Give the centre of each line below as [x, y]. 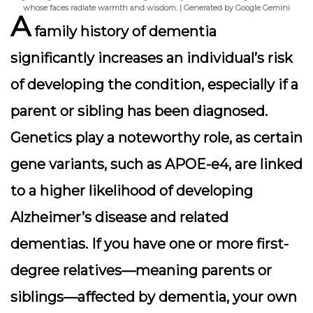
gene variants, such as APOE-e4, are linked [156, 164]
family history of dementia [124, 31]
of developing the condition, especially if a [154, 85]
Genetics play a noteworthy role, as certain [156, 138]
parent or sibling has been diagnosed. [139, 111]
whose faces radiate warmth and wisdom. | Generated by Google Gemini [156, 8]
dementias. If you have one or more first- [150, 244]
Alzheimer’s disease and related [119, 217]
